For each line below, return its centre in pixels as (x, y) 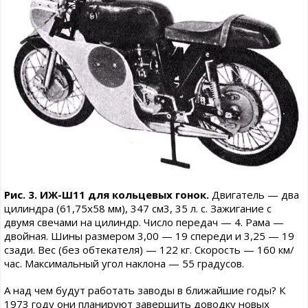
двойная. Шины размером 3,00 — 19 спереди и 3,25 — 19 (149, 236)
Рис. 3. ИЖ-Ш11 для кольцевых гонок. (108, 195)
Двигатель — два (255, 195)
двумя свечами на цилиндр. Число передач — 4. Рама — (144, 222)
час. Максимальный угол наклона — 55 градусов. (124, 264)
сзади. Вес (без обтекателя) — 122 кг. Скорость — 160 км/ (149, 250)
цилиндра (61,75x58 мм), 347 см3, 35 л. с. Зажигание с (138, 209)
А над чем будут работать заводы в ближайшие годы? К (145, 290)
